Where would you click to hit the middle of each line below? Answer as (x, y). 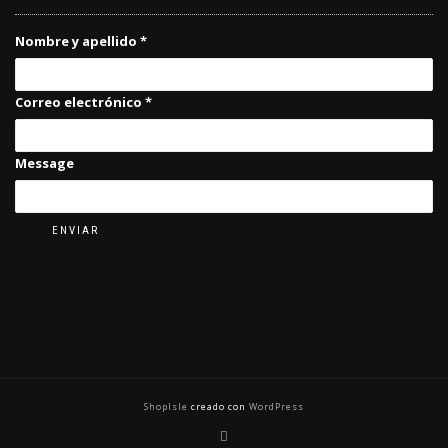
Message (44, 163)
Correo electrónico (80, 102)
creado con (218, 407)
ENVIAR (75, 231)
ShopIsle (167, 407)
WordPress (275, 407)
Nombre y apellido (77, 41)
